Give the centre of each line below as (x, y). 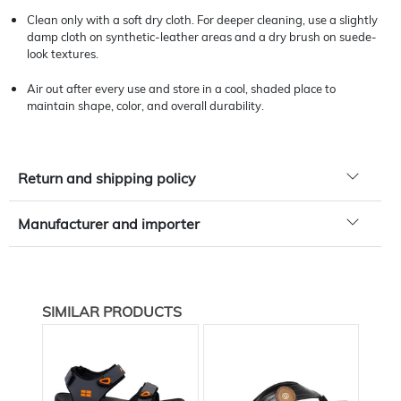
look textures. (63, 54)
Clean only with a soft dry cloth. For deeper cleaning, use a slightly (202, 20)
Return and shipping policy (107, 178)
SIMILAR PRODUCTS (112, 311)
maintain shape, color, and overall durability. (145, 106)
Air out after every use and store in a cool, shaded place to (181, 89)
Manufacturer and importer (109, 223)
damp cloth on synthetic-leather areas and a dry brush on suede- (202, 37)
